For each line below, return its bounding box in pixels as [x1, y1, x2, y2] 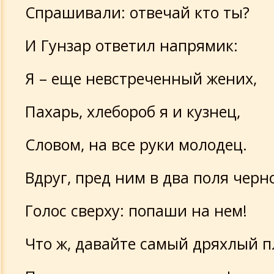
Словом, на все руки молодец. [25, 134, 247, 155]
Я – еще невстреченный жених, [25, 68, 257, 89]
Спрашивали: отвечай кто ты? [25, 2, 250, 23]
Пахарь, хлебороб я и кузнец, [25, 101, 240, 122]
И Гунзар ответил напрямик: [25, 35, 238, 56]
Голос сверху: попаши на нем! [25, 200, 247, 221]
